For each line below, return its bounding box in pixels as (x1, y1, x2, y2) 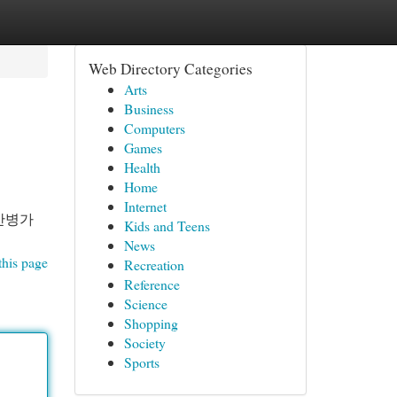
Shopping (123, 314, 178, 332)
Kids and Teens (123, 216, 210, 235)
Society (123, 333, 166, 352)
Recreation (123, 255, 184, 274)
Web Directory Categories (88, 58, 253, 79)
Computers (123, 119, 185, 137)
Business (123, 99, 174, 118)
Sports (123, 353, 160, 371)
